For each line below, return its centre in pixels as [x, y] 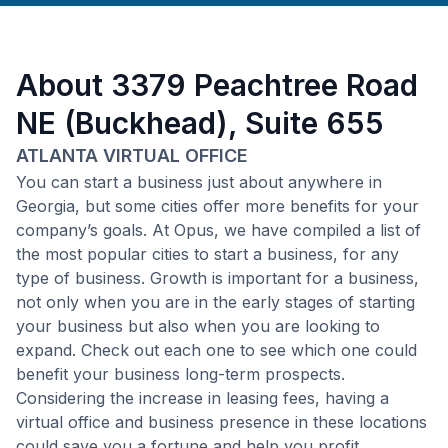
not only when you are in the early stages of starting [215, 302]
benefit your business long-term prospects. [180, 374]
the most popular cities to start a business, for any [207, 254]
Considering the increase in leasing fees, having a [202, 398]
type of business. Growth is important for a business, [217, 278]
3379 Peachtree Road [264, 85]
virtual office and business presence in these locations [221, 422]
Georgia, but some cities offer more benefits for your [217, 206]
